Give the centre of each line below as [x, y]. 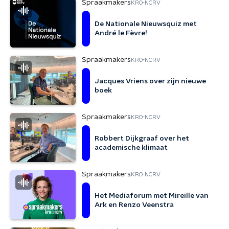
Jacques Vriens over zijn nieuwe [150, 81]
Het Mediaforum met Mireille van [152, 196]
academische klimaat [131, 148]
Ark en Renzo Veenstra [134, 205]
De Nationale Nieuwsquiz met [146, 24]
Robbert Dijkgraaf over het [142, 139]
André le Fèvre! [121, 33]
